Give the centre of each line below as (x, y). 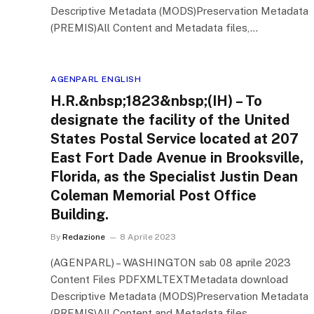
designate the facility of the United (170, 120)
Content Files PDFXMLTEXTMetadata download (169, 279)
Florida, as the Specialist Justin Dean (174, 177)
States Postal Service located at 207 (175, 139)
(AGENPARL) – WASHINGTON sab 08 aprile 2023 (171, 262)
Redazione (84, 237)
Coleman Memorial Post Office (153, 196)
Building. (80, 214)
